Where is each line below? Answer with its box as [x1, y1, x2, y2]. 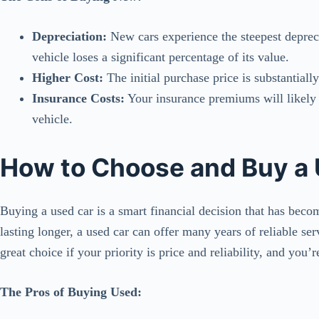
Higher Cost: [32, 70, 103, 85]
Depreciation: [32, 29, 107, 44]
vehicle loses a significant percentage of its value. [32, 50, 289, 65]
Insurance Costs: [32, 91, 125, 106]
